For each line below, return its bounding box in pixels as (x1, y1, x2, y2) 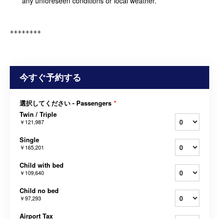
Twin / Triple (20, 109, 57, 119)
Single (20, 134, 39, 144)
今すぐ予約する (20, 70, 81, 84)
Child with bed (20, 160, 64, 170)
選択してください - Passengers (20, 98, 113, 108)
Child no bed (20, 185, 59, 195)
